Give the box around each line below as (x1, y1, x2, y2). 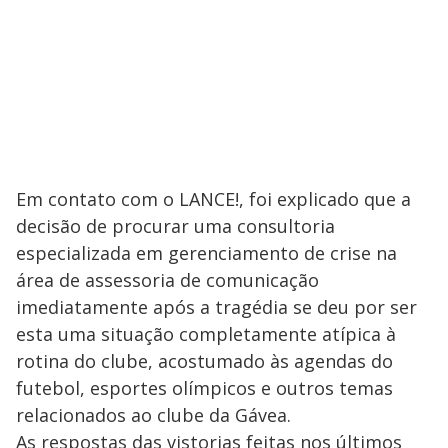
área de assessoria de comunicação (16, 268, 319, 293)
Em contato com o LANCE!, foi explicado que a (16, 187, 411, 212)
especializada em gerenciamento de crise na (16, 241, 397, 266)
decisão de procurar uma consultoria (16, 214, 335, 239)
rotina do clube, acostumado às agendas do (16, 349, 393, 374)
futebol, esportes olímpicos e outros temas (16, 376, 393, 401)
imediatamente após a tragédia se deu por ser (16, 295, 417, 320)
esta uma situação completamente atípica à (16, 322, 396, 347)
